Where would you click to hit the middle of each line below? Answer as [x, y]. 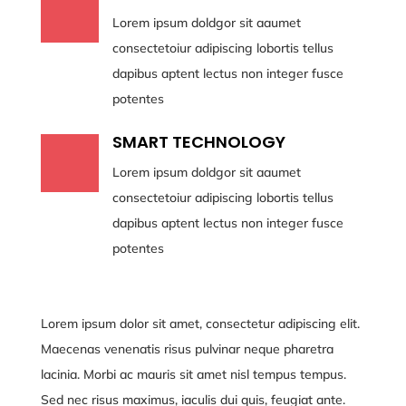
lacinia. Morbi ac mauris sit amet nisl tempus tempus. [193, 374]
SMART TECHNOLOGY [198, 142]
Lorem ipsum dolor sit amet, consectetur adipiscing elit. [200, 324]
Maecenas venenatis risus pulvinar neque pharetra [187, 349]
